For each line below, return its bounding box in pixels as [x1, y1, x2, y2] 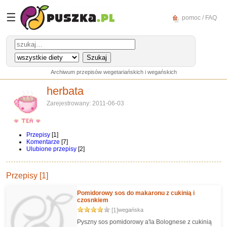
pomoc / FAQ [180, 14, 217, 21]
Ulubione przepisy [26, 145, 77, 153]
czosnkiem [77, 197, 108, 204]
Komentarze [26, 138, 60, 145]
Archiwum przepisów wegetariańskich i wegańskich [50, 69, 177, 75]
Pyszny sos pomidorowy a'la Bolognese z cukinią [77, 218, 212, 225]
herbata [47, 85, 84, 97]
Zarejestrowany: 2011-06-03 [47, 100, 124, 107]
